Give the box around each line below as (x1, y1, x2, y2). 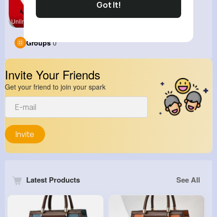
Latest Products (24, 174, 80, 185)
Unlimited (11, 17, 36, 25)
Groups (26, 38, 51, 47)
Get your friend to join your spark (5, 82, 106, 92)
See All (176, 174, 200, 185)
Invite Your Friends (5, 66, 100, 83)
